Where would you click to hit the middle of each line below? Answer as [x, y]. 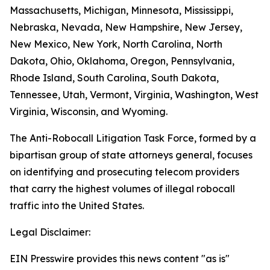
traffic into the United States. [77, 206]
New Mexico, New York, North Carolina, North [116, 44]
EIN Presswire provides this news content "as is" [120, 259]
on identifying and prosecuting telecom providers [124, 172]
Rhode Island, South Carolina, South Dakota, [114, 78]
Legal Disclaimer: [50, 232]
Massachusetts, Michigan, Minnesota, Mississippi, [121, 10]
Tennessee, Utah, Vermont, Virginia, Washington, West [134, 95]
